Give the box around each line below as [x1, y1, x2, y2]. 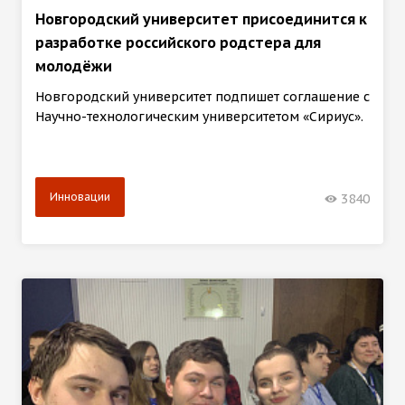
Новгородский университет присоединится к [35, 9, 367, 28]
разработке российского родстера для [35, 33, 321, 52]
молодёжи [35, 56, 112, 75]
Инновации [50, 189, 110, 203]
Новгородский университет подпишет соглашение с [35, 88, 370, 105]
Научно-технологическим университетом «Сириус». [35, 108, 363, 125]
